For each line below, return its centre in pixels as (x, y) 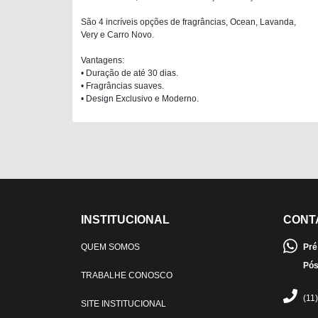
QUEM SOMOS (110, 247)
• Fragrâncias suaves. (122, 86)
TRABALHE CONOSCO (127, 275)
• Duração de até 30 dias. (130, 73)
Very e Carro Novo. (117, 34)
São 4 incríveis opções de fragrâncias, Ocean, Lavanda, (188, 22)
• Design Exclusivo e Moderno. (140, 98)
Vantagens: (103, 60)
